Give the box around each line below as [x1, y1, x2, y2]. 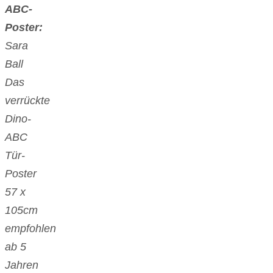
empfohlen [5, 222, 56, 235]
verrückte [5, 94, 50, 107]
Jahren [5, 259, 38, 272]
